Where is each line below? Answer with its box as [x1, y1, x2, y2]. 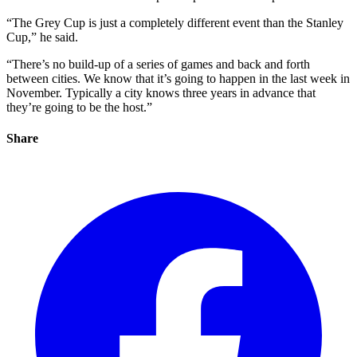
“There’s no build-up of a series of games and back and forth [6, 57, 310, 71]
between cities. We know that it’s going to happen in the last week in [6, 72, 350, 85]
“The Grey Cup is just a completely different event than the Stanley [6, 16, 343, 29]
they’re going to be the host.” [6, 100, 152, 114]
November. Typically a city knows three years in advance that [6, 86, 316, 100]
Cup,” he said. [6, 30, 78, 44]
